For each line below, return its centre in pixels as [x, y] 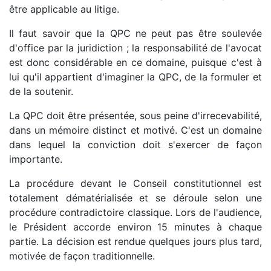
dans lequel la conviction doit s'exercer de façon [135, 144]
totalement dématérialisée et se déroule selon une [135, 198]
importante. [36, 159]
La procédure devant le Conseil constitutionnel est [135, 183]
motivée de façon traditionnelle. [82, 256]
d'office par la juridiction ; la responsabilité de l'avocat [135, 47]
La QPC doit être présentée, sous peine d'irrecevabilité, [135, 115]
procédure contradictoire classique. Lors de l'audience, [135, 212]
